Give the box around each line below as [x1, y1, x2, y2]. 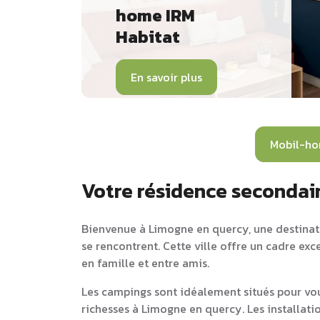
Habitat [116, 24, 180, 49]
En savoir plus [131, 68, 202, 86]
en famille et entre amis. [81, 254, 209, 271]
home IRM [116, 2, 195, 28]
